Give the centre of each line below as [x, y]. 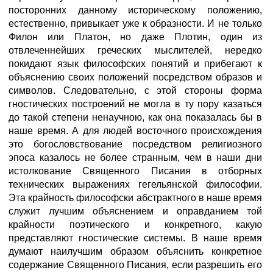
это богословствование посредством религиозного [135, 144]
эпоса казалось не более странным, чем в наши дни [135, 158]
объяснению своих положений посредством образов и [135, 77]
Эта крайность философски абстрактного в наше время [135, 198]
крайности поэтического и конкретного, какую [135, 225]
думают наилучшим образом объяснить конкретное [135, 251]
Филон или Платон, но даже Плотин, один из [135, 37]
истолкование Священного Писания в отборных [135, 171]
